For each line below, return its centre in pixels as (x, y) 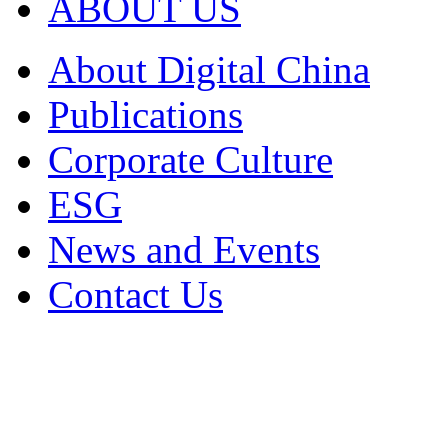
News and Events (184, 249)
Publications (145, 114)
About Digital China (209, 69)
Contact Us (135, 294)
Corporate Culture (190, 159)
